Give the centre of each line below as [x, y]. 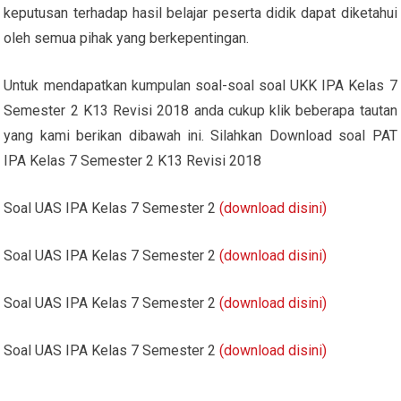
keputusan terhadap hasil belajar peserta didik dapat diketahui [200, 13]
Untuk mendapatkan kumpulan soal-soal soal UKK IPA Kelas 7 [200, 85]
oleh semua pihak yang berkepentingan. [127, 38]
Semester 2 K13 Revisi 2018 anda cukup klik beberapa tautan [200, 110]
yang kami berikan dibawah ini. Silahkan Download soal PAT [200, 135]
